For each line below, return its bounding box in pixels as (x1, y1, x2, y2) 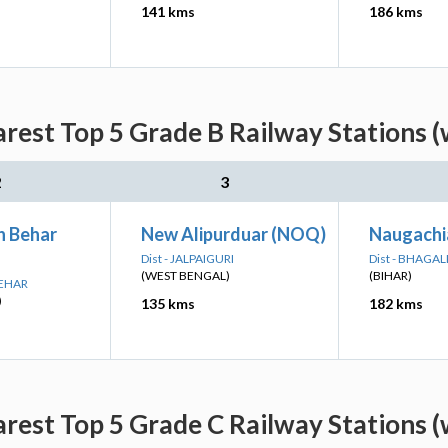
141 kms (141, 3, 195, 20)
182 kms (369, 295, 423, 312)
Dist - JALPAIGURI (141, 251, 234, 266)
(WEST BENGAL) (141, 268, 230, 283)
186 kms (369, 3, 423, 20)
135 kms (141, 295, 195, 312)
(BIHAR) (369, 268, 412, 283)
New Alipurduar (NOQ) (141, 223, 326, 245)
